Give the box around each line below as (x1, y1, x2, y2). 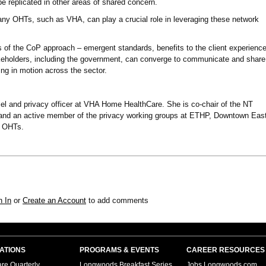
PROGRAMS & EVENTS (80, 246, 159, 254)
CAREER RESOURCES (186, 246, 265, 254)
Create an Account (23, 196, 86, 205)
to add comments (86, 196, 148, 205)
